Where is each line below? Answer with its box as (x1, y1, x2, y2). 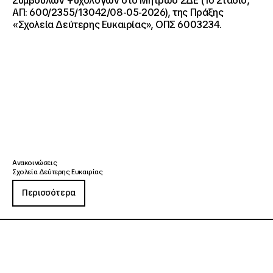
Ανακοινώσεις (12, 158, 57, 168)
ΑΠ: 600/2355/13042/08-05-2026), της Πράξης (12, 6, 224, 19)
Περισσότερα (22, 187, 76, 199)
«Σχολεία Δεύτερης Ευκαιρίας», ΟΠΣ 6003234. (12, 18, 222, 32)
